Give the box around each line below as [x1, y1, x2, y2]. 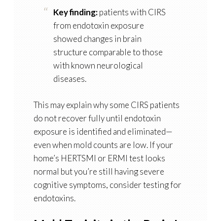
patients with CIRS [97, 7, 166, 18]
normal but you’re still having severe [33, 166, 164, 177]
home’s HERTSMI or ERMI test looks [33, 153, 165, 164]
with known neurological [53, 60, 143, 71]
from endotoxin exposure [53, 20, 144, 31]
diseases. [53, 74, 86, 84]
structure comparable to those [53, 47, 163, 58]
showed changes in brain [53, 34, 142, 44]
